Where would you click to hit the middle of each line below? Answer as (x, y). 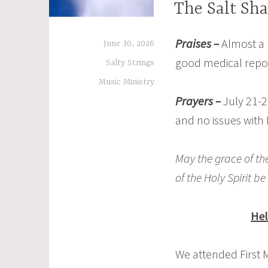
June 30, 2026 (129, 43)
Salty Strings (130, 63)
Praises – (197, 43)
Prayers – (198, 100)
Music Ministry (127, 82)
